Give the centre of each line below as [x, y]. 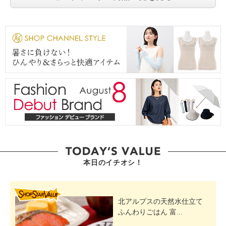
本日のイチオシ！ [113, 162]
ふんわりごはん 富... [150, 212]
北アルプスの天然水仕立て [160, 201]
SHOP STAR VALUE [165, 189]
